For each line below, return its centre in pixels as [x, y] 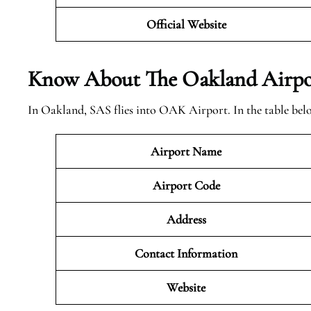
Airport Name [186, 151]
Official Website [186, 24]
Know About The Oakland [142, 79]
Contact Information [186, 253]
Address [186, 219]
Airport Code [186, 185]
